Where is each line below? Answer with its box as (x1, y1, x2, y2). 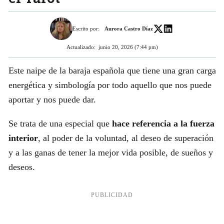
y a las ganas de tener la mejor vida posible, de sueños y (8, 147, 213, 158)
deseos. (8, 162, 35, 172)
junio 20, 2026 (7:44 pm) (98, 43, 158, 50)
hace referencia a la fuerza (111, 118, 214, 129)
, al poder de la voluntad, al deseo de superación (37, 133, 213, 143)
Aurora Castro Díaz (104, 25, 153, 32)
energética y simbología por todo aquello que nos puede (8, 79, 211, 90)
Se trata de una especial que (8, 118, 112, 129)
